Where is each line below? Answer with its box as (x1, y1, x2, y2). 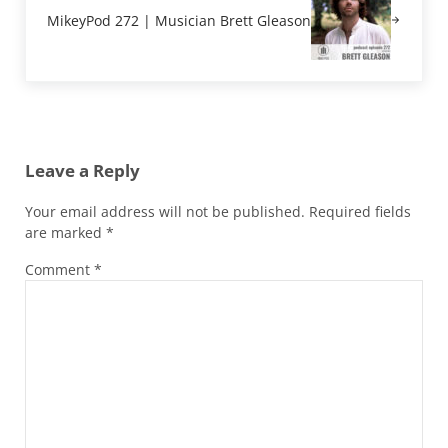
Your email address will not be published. (24, 201, 305, 221)
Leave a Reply (24, 159, 140, 183)
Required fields (308, 201, 411, 221)
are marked (24, 222, 106, 242)
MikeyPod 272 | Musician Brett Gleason (47, 10, 312, 30)
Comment (24, 259, 94, 279)
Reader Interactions (23, 121, 204, 146)
